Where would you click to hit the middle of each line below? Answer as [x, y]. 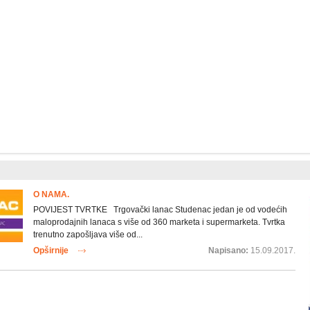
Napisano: [229, 251]
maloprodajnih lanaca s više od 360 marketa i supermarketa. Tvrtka [159, 222]
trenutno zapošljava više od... [88, 235]
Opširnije [51, 251]
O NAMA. [51, 195]
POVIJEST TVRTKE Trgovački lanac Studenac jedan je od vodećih [160, 210]
